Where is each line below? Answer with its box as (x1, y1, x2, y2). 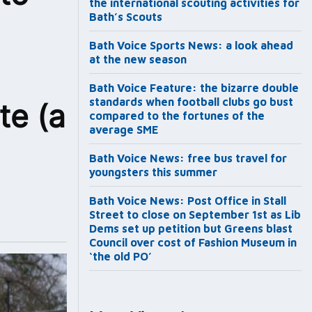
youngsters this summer (89, 166, 217, 179)
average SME (89, 123, 159, 136)
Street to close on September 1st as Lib (89, 208, 301, 221)
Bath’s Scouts (89, 10, 162, 24)
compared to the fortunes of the (89, 109, 265, 123)
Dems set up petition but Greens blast (89, 222, 292, 235)
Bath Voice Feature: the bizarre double (89, 81, 299, 95)
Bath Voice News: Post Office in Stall (89, 194, 286, 208)
